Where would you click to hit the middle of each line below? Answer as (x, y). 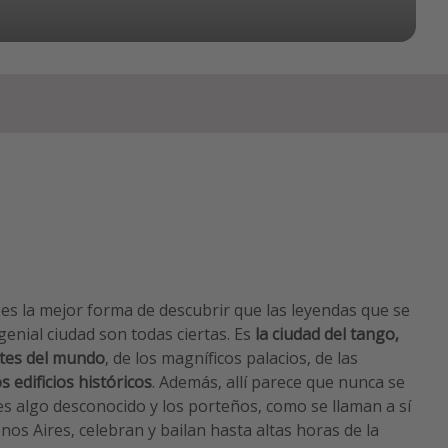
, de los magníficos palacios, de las (231, 358)
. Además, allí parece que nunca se (278, 382)
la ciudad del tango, (327, 334)
